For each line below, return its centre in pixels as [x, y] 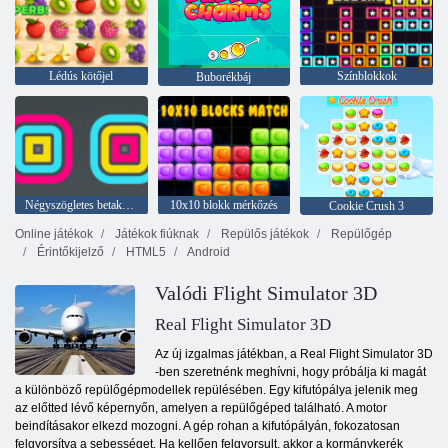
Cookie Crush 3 [367, 206]
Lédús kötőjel [81, 76]
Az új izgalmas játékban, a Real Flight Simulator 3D [294, 354]
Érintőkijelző [69, 252]
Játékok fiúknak [155, 234]
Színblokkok [366, 76]
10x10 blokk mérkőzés [223, 204]
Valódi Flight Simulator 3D [266, 293]
